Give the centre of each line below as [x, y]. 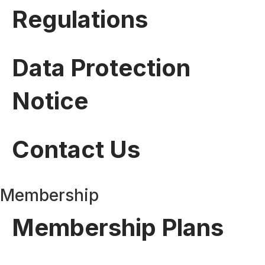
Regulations [80, 19]
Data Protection [101, 67]
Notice [50, 101]
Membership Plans [118, 227]
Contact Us [76, 149]
